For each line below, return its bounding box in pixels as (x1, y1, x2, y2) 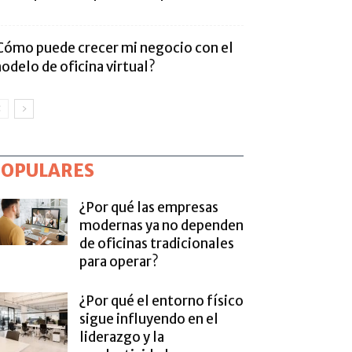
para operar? (79, 253, 159, 270)
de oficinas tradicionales (79, 235, 234, 252)
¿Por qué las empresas (79, 199, 218, 216)
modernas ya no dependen (79, 217, 244, 234)
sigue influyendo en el (79, 310, 218, 328)
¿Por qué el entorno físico (79, 292, 244, 310)
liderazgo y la (79, 328, 164, 346)
